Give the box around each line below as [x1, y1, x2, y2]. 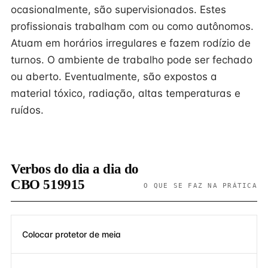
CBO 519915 [11, 177, 85, 192]
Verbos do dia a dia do [11, 162, 139, 176]
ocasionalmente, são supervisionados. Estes [11, 4, 226, 16]
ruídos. [11, 104, 44, 116]
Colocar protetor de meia [22, 229, 121, 239]
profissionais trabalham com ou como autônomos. [11, 20, 254, 32]
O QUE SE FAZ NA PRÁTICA [144, 182, 257, 189]
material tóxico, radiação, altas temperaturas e [11, 87, 240, 99]
